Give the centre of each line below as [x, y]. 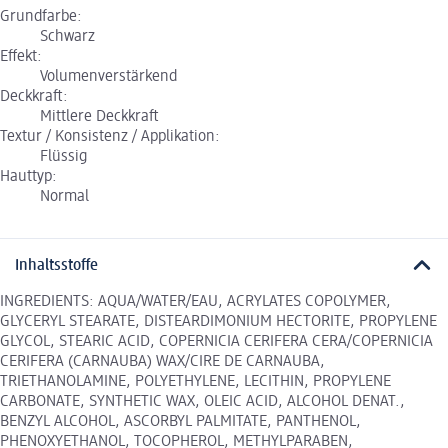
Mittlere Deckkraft [99, 117]
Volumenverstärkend [108, 77]
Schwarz [67, 37]
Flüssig [63, 157]
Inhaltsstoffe [56, 265]
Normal [64, 197]
